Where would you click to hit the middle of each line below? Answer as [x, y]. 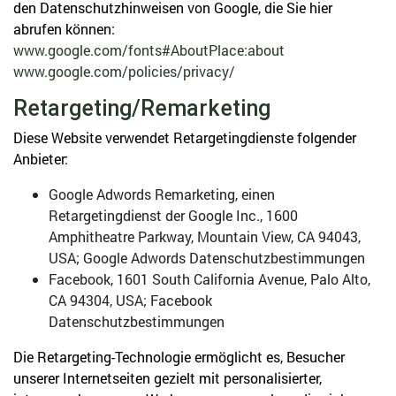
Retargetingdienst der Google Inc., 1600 [173, 215]
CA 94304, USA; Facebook [130, 300]
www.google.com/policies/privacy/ [124, 71]
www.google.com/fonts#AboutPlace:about [149, 50]
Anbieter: [41, 159]
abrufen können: [64, 29]
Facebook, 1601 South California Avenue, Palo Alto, [209, 279]
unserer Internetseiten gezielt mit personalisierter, [168, 378]
